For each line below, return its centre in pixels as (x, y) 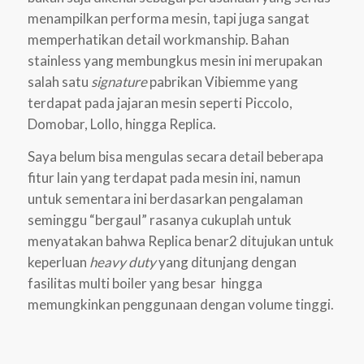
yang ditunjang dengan (226, 262)
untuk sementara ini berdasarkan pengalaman (165, 199)
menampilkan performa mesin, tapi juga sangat (168, 18)
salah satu (58, 81)
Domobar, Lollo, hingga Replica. (121, 123)
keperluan (58, 262)
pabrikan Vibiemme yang (223, 81)
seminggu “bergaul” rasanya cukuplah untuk (159, 220)
